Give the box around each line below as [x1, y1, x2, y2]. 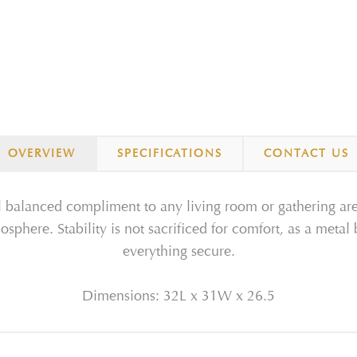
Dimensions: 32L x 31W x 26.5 [82, 287, 275, 305]
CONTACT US [264, 146, 349, 161]
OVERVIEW [8, 146, 76, 161]
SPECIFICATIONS [117, 146, 222, 161]
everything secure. [122, 242, 235, 261]
